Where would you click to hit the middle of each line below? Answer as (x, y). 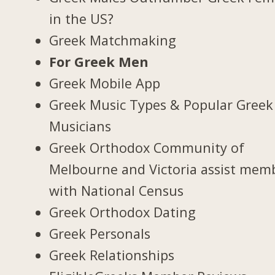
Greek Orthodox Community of (147, 147)
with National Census (117, 190)
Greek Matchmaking (113, 40)
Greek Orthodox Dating (123, 212)
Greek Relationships (112, 255)
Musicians (80, 126)
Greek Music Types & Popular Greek (161, 104)
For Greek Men (99, 61)
